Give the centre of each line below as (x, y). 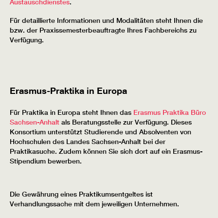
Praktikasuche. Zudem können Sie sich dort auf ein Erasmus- (106, 151)
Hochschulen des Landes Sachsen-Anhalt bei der (88, 141)
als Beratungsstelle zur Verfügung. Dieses (127, 122)
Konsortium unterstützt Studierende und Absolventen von (100, 132)
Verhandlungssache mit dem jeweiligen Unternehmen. (94, 204)
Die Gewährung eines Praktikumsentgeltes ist (81, 194)
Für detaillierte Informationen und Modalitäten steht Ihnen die (106, 20)
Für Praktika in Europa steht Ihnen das (72, 112)
